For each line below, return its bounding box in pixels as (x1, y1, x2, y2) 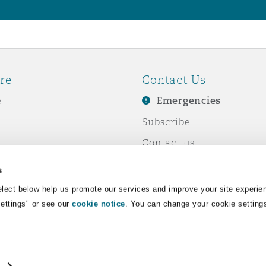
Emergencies (157, 94, 221, 107)
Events (142, 157, 176, 169)
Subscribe (142, 116, 191, 128)
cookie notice (72, 199, 125, 208)
